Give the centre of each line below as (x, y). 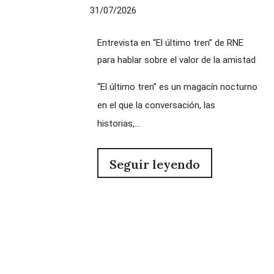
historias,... (119, 123)
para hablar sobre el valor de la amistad (176, 60)
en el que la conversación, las (156, 105)
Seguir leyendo (155, 164)
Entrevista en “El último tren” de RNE (170, 43)
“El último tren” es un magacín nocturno (177, 87)
